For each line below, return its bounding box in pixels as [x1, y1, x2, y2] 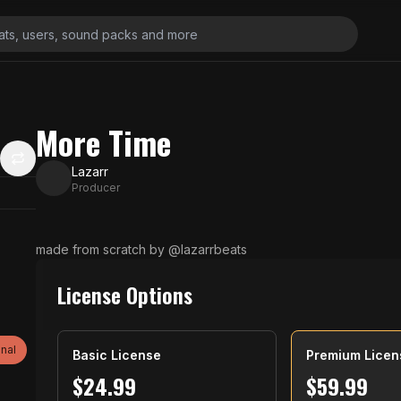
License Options [57, 278, 192, 311]
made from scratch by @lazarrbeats [36, 242, 247, 257]
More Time [36, 118, 171, 166]
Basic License [73, 347, 161, 363]
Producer [72, 180, 120, 194]
